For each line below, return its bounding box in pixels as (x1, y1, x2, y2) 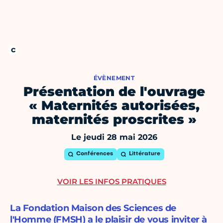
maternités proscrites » (31, 111, 197, 128)
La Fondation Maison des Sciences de (10, 203, 177, 214)
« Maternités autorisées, (28, 98, 200, 114)
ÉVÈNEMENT (93, 74, 135, 82)
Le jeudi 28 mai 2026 (71, 132, 157, 142)
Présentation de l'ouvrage (23, 84, 205, 100)
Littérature (128, 151, 160, 157)
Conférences (76, 151, 113, 157)
